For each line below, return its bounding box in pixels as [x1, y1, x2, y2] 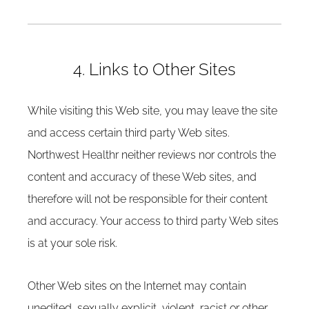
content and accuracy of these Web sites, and [28, 170, 257, 183]
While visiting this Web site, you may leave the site [28, 104, 277, 117]
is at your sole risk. [28, 237, 117, 250]
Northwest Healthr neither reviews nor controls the [28, 148, 276, 161]
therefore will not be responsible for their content [28, 192, 268, 206]
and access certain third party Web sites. [28, 126, 230, 139]
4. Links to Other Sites [73, 59, 236, 79]
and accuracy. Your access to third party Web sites [28, 215, 279, 228]
